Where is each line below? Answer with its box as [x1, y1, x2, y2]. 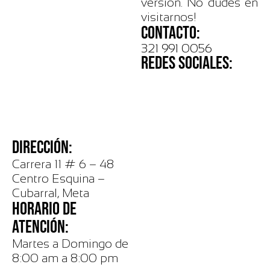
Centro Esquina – [12, 172, 105, 185]
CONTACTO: [141, 22, 200, 44]
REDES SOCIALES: [141, 52, 233, 74]
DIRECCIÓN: [12, 137, 72, 159]
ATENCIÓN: [12, 216, 69, 238]
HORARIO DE [12, 198, 77, 220]
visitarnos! [141, 10, 196, 24]
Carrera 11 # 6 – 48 [12, 157, 114, 171]
